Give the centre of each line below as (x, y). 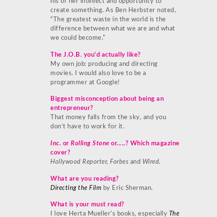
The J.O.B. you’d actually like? (96, 55)
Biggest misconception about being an (107, 99)
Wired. (151, 162)
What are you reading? (85, 179)
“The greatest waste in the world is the (108, 20)
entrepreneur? (72, 108)
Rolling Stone (90, 144)
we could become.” (78, 38)
